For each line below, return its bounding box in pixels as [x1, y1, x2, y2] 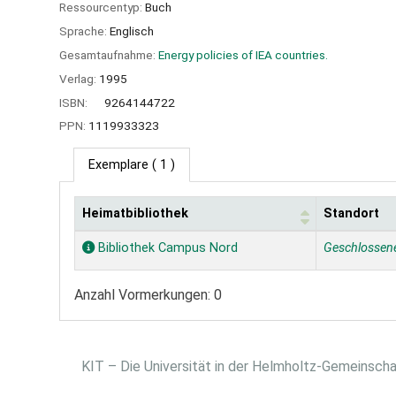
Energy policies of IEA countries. [158, 48, 328, 62]
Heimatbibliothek [82, 206, 188, 222]
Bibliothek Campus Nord [95, 240, 238, 256]
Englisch [110, 24, 154, 39]
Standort [324, 206, 379, 222]
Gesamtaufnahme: [59, 48, 158, 62]
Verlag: [59, 71, 99, 86]
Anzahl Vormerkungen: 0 [74, 286, 222, 304]
